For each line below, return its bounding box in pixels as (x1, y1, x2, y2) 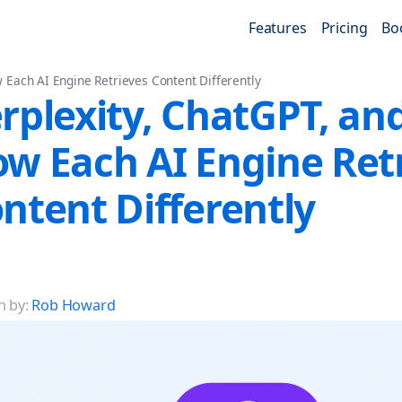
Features (248, 18, 307, 38)
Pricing (320, 18, 368, 38)
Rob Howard (31, 294, 116, 315)
